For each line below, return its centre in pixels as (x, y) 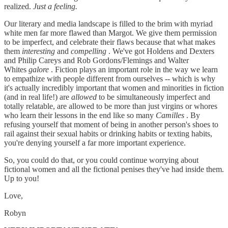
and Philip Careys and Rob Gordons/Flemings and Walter (96, 60)
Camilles (170, 115)
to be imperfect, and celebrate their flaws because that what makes (110, 42)
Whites (16, 69)
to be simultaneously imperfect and (153, 97)
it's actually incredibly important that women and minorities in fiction (114, 88)
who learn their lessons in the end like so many (80, 115)
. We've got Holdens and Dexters (160, 51)
